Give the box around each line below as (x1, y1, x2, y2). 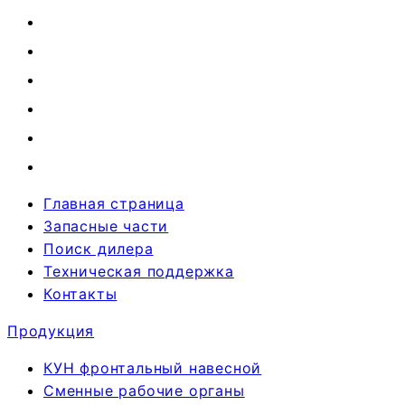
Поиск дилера (43, 239, 154, 258)
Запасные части (43, 216, 169, 235)
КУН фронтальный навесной (43, 358, 262, 377)
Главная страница (43, 193, 184, 212)
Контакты (43, 284, 118, 303)
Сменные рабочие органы (43, 381, 245, 400)
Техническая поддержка (43, 261, 234, 280)
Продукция (7, 321, 95, 340)
